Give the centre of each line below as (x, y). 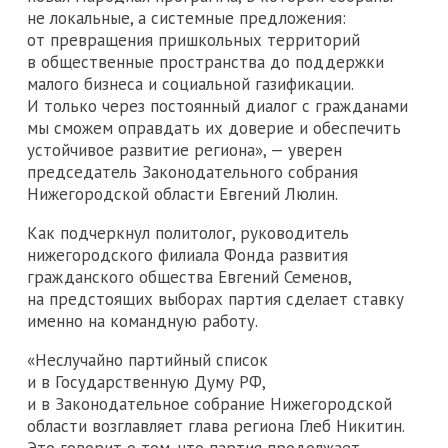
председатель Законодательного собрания (192, 171)
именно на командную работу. (142, 320)
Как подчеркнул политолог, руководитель (188, 232)
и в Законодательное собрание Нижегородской (209, 403)
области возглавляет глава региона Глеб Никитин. (215, 425)
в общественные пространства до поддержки (205, 61)
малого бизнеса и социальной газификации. (190, 83)
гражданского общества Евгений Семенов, (189, 276)
